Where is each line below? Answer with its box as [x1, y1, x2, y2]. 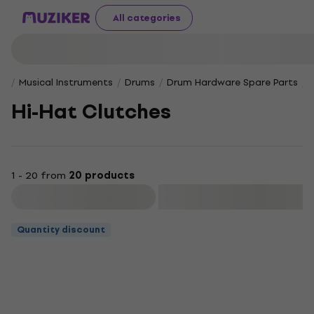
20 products [69, 168, 135, 184]
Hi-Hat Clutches [11, 95, 171, 128]
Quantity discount [17, 222, 105, 237]
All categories [113, 10, 181, 25]
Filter [73, 189, 97, 205]
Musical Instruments [19, 75, 113, 90]
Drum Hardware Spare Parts [167, 75, 298, 90]
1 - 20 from [11, 168, 69, 184]
